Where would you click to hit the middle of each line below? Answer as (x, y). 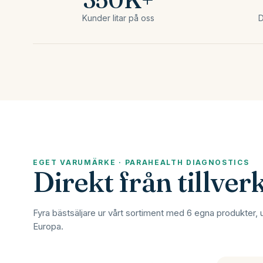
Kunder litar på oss (118, 18)
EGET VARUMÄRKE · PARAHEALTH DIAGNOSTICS (141, 162)
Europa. (48, 226)
